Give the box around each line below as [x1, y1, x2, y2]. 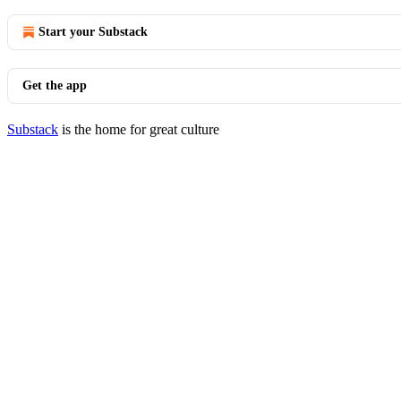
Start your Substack [38, 25, 148, 38]
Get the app [22, 79, 87, 92]
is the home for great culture [58, 122, 219, 137]
